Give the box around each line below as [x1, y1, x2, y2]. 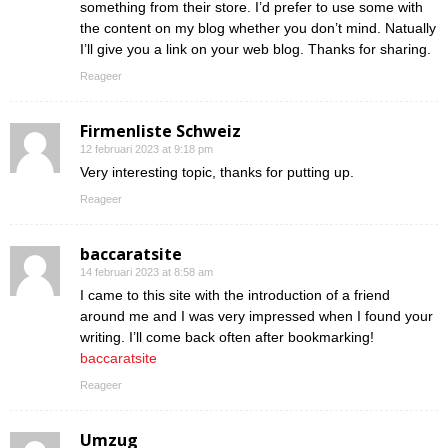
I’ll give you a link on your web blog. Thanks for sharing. [80, 41, 431, 58]
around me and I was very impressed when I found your [80, 308, 433, 325]
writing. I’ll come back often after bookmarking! [80, 329, 374, 346]
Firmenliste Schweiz [80, 120, 241, 143]
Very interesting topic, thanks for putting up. [80, 164, 354, 181]
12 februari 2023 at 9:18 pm [80, 143, 213, 156]
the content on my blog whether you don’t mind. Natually [80, 20, 436, 37]
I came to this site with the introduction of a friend [80, 287, 390, 304]
